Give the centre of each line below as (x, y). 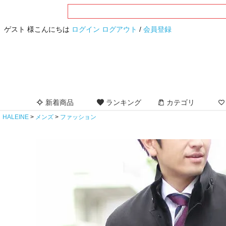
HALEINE (16, 117)
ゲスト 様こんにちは (38, 29)
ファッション (78, 117)
